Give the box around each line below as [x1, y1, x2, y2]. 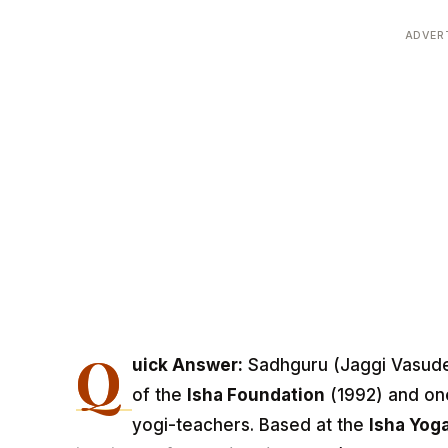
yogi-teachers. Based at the [132, 415, 370, 436]
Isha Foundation [187, 385, 326, 406]
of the [132, 385, 188, 406]
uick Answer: [132, 355, 244, 376]
